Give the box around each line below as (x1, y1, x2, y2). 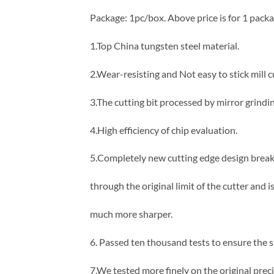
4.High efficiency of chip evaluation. (90, 124, 237, 136)
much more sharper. (90, 207, 172, 220)
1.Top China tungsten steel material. (90, 40, 239, 52)
